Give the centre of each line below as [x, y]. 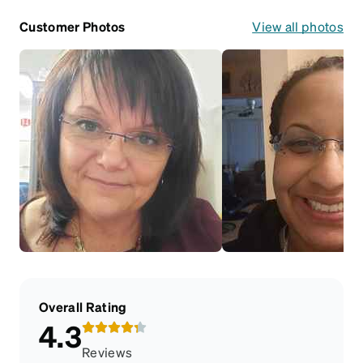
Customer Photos [73, 26]
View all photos [298, 26]
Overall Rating [83, 306]
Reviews [107, 352]
